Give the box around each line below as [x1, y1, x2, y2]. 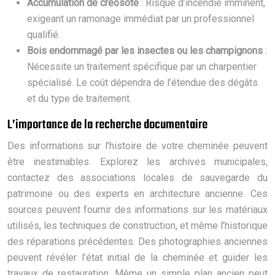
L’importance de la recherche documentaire [7, 114, 207, 135]
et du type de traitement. [27, 92, 131, 104]
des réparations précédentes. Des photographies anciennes [7, 235, 268, 247]
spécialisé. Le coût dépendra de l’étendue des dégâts [27, 76, 258, 88]
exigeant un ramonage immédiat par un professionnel [27, 12, 254, 25]
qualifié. [27, 28, 60, 41]
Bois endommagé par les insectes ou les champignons [27, 44, 265, 56]
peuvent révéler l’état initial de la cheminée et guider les [7, 251, 268, 263]
